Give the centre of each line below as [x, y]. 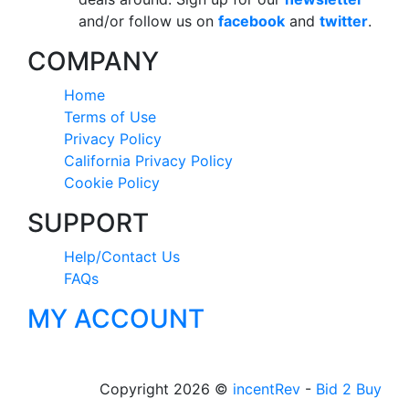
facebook [252, 21]
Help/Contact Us [122, 257]
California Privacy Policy [148, 161]
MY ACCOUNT [116, 319]
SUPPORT [88, 223]
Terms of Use [110, 117]
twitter [344, 21]
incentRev [267, 389]
